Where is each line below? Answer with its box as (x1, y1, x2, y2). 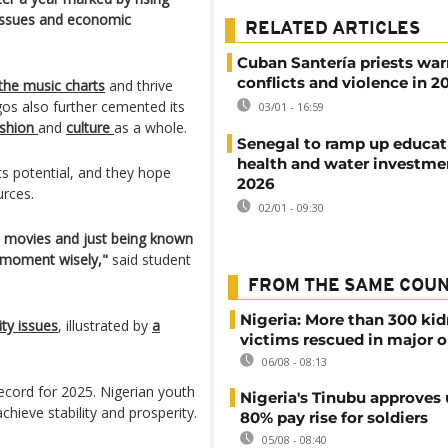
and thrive (105, 76, 173, 95)
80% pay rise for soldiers (240, 408, 428, 427)
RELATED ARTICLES (245, 20, 420, 39)
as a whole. (114, 118, 187, 137)
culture (66, 118, 110, 137)
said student (108, 250, 191, 269)
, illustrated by (58, 316, 152, 335)
